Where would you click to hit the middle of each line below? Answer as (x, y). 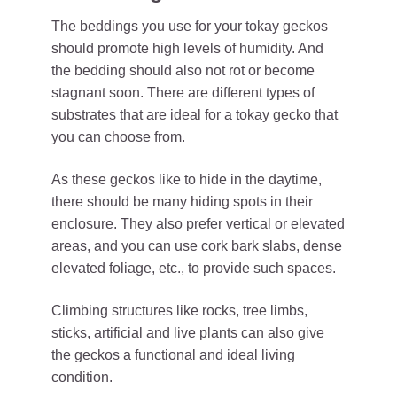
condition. (82, 377)
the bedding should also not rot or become (183, 70)
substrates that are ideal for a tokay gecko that (195, 114)
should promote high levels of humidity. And (187, 48)
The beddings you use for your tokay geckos (190, 26)
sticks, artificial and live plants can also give (188, 332)
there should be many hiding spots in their (182, 201)
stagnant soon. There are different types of (183, 92)
